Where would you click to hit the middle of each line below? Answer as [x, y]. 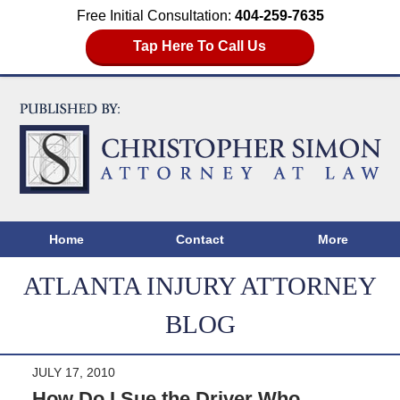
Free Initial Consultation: [155, 16]
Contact [200, 239]
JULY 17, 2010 [73, 373]
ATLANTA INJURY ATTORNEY [200, 286]
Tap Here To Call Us [200, 46]
